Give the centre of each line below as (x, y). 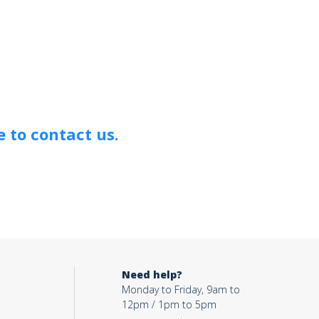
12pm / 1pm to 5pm (169, 304)
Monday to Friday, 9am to (181, 289)
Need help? (152, 274)
